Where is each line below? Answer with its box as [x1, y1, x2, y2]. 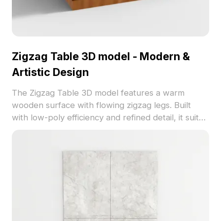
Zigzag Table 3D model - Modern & [11, 49, 190, 63]
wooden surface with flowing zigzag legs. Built [11, 100, 191, 110]
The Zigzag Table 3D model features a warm [11, 88, 184, 98]
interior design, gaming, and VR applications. [11, 125, 183, 135]
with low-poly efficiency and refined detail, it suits [11, 112, 203, 123]
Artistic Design [11, 65, 89, 78]
